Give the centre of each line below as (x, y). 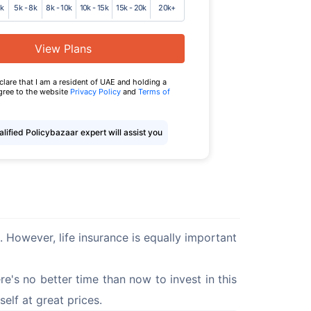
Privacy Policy (96, 91)
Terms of (154, 91)
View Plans (63, 48)
